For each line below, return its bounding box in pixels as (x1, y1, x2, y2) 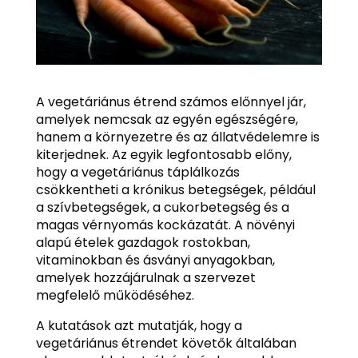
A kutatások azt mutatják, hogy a (35, 316, 242, 335)
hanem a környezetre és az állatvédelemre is (35, 127, 320, 146)
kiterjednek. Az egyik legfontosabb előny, (35, 145, 292, 164)
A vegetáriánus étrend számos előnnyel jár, (35, 92, 306, 111)
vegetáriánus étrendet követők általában (35, 333, 296, 352)
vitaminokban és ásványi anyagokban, (35, 250, 275, 269)
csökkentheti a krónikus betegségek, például (35, 180, 316, 199)
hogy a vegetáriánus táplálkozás (35, 162, 240, 181)
